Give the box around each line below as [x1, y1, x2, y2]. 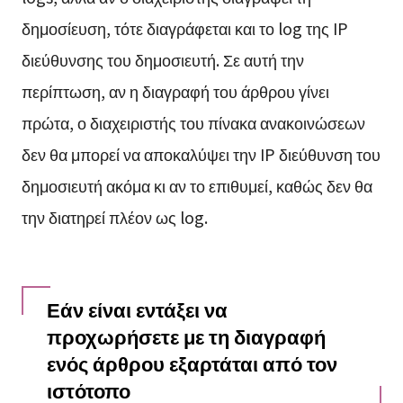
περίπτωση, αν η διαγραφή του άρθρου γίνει [21, 78, 329, 103]
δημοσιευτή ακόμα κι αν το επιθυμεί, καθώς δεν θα [21, 173, 372, 197]
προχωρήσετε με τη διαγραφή [46, 321, 326, 350]
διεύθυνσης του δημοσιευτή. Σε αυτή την [21, 47, 304, 71]
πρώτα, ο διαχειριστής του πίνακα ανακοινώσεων [21, 110, 365, 134]
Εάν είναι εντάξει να [46, 294, 228, 323]
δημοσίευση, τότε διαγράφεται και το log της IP [21, 15, 348, 40]
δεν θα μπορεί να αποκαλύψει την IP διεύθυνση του [21, 141, 381, 166]
